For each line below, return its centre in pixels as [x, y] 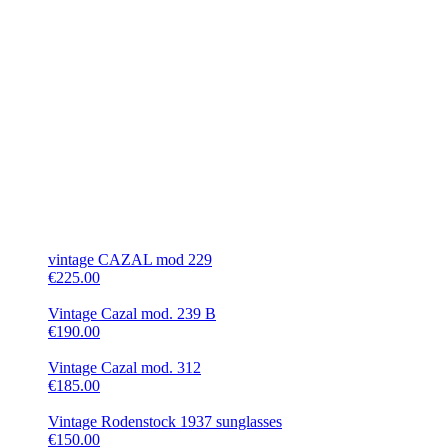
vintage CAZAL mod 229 [130, 259]
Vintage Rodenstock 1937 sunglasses [165, 421]
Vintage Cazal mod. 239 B [132, 313]
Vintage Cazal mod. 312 [124, 367]
